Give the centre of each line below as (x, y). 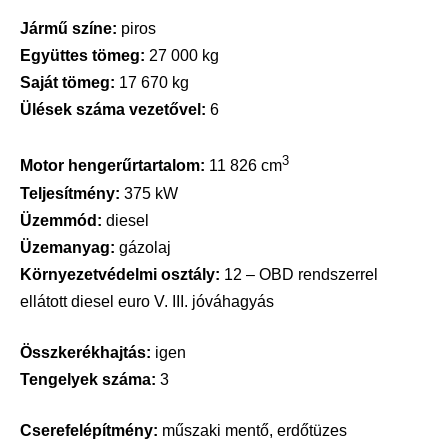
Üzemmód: (61, 220)
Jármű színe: (68, 29)
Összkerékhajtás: (85, 352)
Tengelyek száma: (88, 379)
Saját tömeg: (67, 83)
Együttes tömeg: (82, 56)
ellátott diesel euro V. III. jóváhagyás (147, 301)
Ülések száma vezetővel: (113, 110)
